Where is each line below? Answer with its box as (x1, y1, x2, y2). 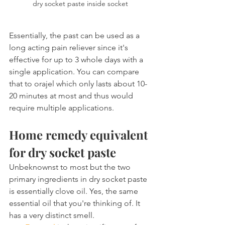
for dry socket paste (9, 144, 116, 160)
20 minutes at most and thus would (9, 90, 135, 100)
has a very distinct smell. (9, 210, 94, 220)
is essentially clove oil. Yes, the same (9, 186, 140, 196)
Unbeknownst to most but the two (9, 162, 133, 172)
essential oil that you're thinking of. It (9, 198, 142, 208)
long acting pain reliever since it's (9, 42, 130, 52)
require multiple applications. (9, 102, 114, 113)
